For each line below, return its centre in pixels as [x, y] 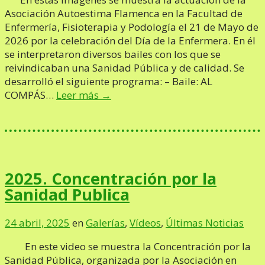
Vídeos [145, 222]
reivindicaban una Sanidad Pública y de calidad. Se [125, 67]
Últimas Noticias [205, 222]
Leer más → [84, 95]
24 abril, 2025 [37, 222]
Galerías [105, 222]
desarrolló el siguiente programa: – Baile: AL [109, 81]
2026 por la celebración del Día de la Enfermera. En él [130, 40]
